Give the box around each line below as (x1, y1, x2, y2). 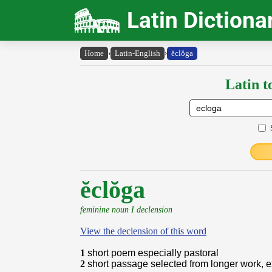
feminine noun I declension (80, 205, 172, 214)
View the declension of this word (80, 226, 206, 236)
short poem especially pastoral (87, 248, 219, 258)
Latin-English (115, 49, 160, 58)
